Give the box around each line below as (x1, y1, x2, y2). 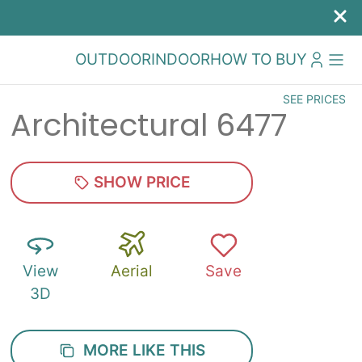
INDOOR (151, 50, 210, 69)
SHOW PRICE (89, 173, 191, 192)
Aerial (111, 262, 154, 280)
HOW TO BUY (210, 50, 307, 69)
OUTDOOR (75, 50, 151, 69)
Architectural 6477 (11, 103, 288, 146)
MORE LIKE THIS (74, 341, 205, 360)
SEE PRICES (283, 92, 346, 106)
